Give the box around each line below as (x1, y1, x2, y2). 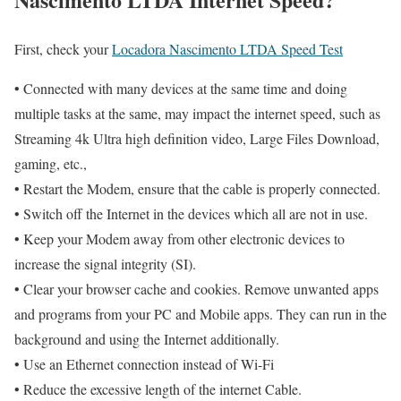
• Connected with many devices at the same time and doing (14, 79, 347, 98)
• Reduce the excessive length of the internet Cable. (14, 380, 302, 399)
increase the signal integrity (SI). (14, 254, 196, 274)
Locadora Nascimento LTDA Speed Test (112, 39, 343, 59)
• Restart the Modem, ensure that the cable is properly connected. (14, 179, 380, 199)
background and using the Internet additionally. (14, 329, 279, 349)
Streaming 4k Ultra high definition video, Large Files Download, (14, 129, 380, 149)
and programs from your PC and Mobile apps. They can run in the (14, 304, 387, 324)
